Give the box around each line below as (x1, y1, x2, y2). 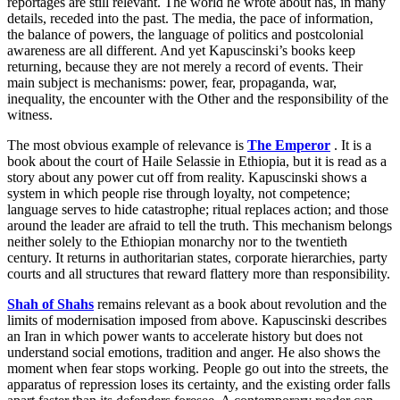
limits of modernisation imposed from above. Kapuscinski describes (7, 312, 387, 328)
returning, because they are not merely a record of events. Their (7, 58, 362, 74)
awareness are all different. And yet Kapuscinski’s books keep (7, 42, 355, 58)
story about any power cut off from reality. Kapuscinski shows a (7, 169, 367, 185)
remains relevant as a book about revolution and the (94, 296, 387, 312)
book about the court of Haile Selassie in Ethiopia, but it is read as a (7, 153, 387, 169)
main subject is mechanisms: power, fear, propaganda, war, (7, 74, 337, 90)
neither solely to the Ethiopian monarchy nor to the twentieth (7, 233, 347, 249)
